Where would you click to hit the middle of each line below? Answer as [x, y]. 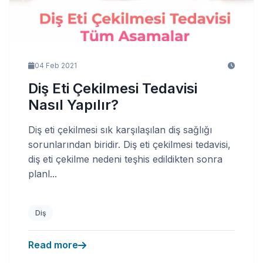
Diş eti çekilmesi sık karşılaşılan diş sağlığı [120, 130]
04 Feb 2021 [56, 65]
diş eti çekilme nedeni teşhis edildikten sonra [125, 159]
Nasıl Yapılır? [73, 105]
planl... [43, 174]
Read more [53, 245]
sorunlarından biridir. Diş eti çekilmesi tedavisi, [129, 144]
